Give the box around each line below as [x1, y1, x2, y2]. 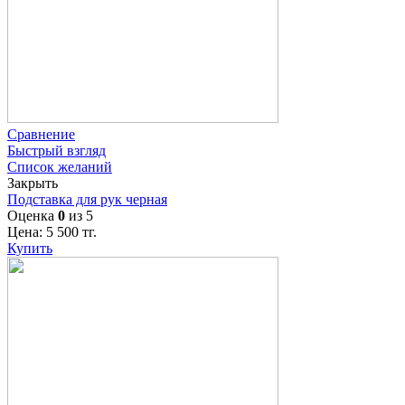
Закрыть [7, 174, 58, 191]
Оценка [7, 207, 58, 223]
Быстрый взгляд [7, 142, 106, 158]
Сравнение [7, 126, 75, 142]
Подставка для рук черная [7, 191, 167, 207]
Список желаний [7, 158, 112, 174]
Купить [7, 240, 52, 256]
